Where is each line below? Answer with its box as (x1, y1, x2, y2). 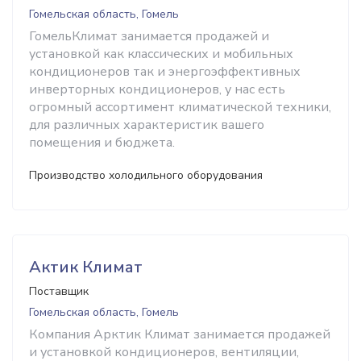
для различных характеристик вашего (29, 116, 264, 134)
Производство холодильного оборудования (29, 168, 263, 183)
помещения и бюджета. (29, 134, 175, 151)
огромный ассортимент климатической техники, (29, 98, 331, 116)
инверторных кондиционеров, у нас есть (29, 81, 285, 98)
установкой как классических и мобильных (29, 45, 293, 63)
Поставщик (29, 284, 89, 299)
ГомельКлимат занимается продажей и (29, 27, 269, 45)
